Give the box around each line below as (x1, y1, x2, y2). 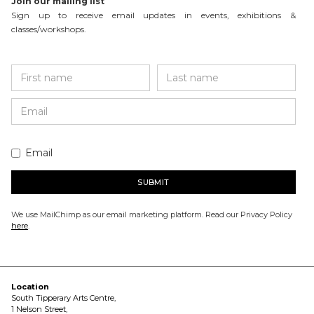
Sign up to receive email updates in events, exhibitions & (11, 10, 296, 20)
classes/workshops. (11, 24, 86, 34)
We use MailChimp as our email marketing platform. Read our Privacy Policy (11, 210, 292, 219)
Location (11, 282, 49, 292)
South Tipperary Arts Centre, (11, 293, 116, 303)
